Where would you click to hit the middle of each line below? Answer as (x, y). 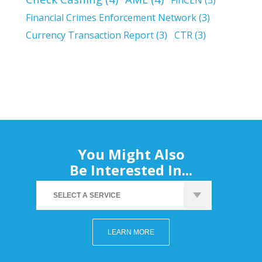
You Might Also (131, 154)
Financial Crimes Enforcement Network (111, 17)
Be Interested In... (131, 170)
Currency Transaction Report (90, 35)
